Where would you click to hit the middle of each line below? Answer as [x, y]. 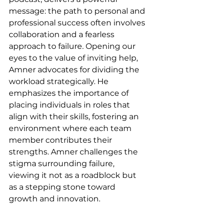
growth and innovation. [55, 199]
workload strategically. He [60, 82]
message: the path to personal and [78, 11]
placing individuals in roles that [70, 105]
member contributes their [61, 140]
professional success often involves [78, 23]
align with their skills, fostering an [75, 117]
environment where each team [71, 129]
